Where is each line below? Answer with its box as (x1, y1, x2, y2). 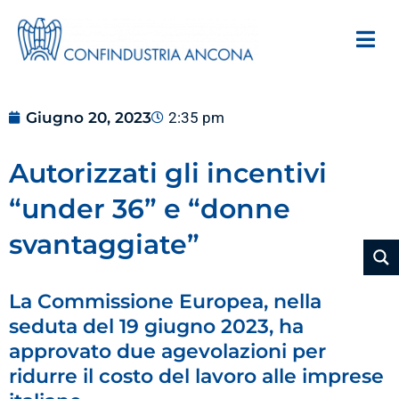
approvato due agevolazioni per (9, 338, 326, 363)
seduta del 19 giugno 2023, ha (9, 313, 304, 338)
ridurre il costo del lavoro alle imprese (9, 363, 384, 388)
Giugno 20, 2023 (26, 108, 151, 126)
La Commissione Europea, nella (9, 289, 322, 313)
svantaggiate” (9, 227, 199, 261)
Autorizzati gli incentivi (9, 156, 327, 190)
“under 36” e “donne (9, 191, 290, 225)
